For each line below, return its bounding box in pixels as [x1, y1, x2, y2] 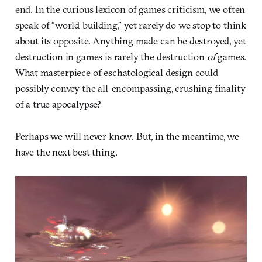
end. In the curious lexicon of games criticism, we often [15, 2, 246, 15]
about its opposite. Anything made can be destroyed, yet [15, 34, 246, 47]
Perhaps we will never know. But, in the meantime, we [15, 129, 239, 142]
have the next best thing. [15, 145, 118, 158]
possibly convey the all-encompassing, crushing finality [15, 81, 246, 94]
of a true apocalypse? [15, 97, 102, 110]
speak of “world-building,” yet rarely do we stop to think [15, 18, 247, 31]
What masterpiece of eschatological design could [15, 65, 218, 78]
